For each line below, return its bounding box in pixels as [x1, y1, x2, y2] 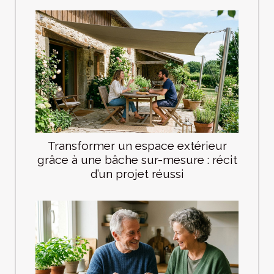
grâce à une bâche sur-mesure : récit [37, 153, 237, 167]
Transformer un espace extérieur [47, 139, 227, 153]
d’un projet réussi [90, 167, 184, 181]
